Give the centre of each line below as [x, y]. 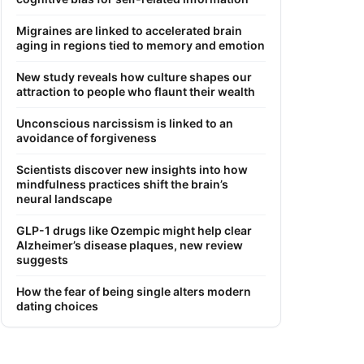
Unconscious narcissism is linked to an [125, 123]
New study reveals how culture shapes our [134, 76]
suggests [42, 259]
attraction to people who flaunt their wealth [136, 91]
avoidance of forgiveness [87, 137]
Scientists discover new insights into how [132, 169]
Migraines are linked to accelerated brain [129, 30]
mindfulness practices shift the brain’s [122, 184]
